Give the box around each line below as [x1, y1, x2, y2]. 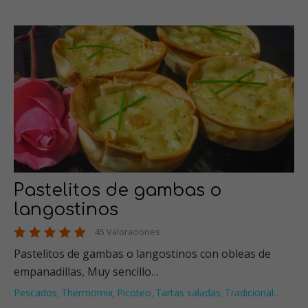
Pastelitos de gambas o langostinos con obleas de [14, 246, 271, 262]
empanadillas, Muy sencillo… [14, 264, 159, 280]
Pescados [14, 286, 57, 300]
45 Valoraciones [95, 225, 160, 239]
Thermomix [61, 286, 113, 300]
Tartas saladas [155, 286, 221, 300]
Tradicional [225, 286, 274, 300]
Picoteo [117, 286, 151, 300]
